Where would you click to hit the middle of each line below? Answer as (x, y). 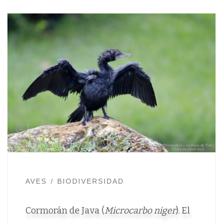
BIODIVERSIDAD (91, 181)
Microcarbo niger (140, 211)
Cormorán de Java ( (65, 211)
